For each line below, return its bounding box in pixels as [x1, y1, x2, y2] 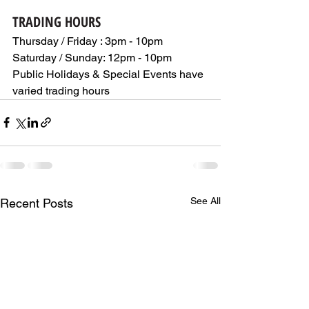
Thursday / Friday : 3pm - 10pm [12, 34, 168, 48]
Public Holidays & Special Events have [12, 67, 206, 81]
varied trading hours [12, 83, 110, 97]
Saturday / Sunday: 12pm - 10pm [12, 50, 172, 64]
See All [190, 195, 221, 206]
